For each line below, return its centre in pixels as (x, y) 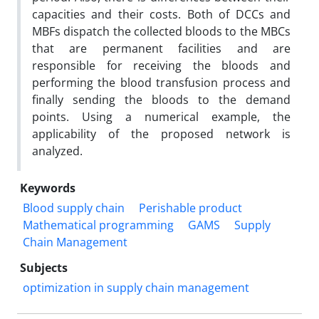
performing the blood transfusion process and (161, 83)
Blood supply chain (74, 208)
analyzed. (57, 151)
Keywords (48, 188)
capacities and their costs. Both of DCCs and (161, 14)
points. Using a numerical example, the (161, 117)
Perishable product (190, 208)
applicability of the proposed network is (161, 134)
